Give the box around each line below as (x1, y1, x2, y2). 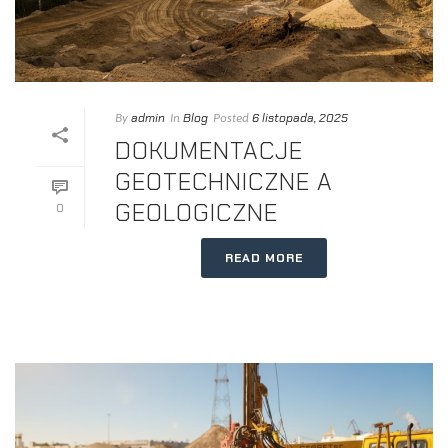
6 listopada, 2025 (252, 109, 348, 126)
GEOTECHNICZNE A (115, 165, 333, 197)
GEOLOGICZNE (115, 196, 278, 228)
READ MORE (225, 249, 303, 266)
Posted (213, 110, 249, 125)
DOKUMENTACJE (115, 134, 303, 166)
